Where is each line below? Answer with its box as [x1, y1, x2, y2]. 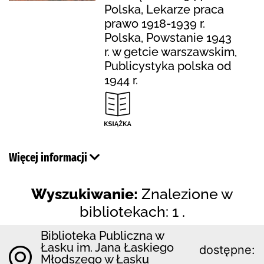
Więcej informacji [9, 150, 90, 164]
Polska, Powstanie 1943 [104, 30, 232, 45]
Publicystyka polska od [104, 58, 232, 73]
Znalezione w [141, 184, 233, 203]
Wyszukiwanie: [31, 184, 138, 203]
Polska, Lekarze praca [104, 2, 224, 16]
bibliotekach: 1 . [79, 202, 185, 220]
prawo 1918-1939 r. [104, 16, 205, 31]
